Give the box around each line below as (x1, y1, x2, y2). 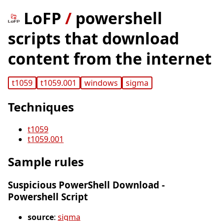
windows (84, 77, 118, 89)
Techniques (8, 99, 74, 115)
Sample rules (8, 153, 84, 170)
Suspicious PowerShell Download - (8, 179, 165, 191)
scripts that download (8, 28, 179, 49)
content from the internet (8, 48, 212, 69)
